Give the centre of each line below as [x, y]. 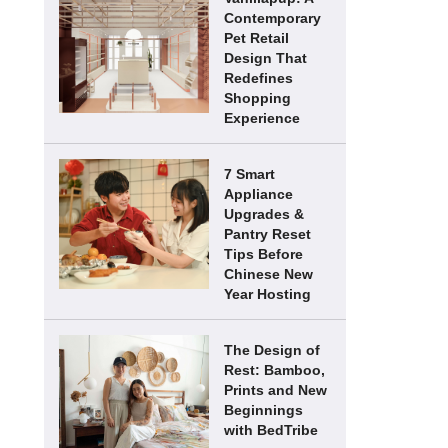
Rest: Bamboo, [274, 370]
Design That [265, 58]
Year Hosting [267, 294]
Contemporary [272, 18]
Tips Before [263, 254]
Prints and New [275, 390]
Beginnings [263, 410]
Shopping [257, 98]
